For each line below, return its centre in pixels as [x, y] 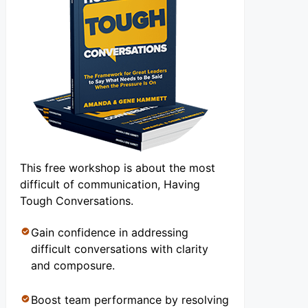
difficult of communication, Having [110, 185]
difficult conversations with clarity [120, 249]
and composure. [73, 266]
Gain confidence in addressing [110, 233]
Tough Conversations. [77, 201]
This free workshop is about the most [118, 168]
